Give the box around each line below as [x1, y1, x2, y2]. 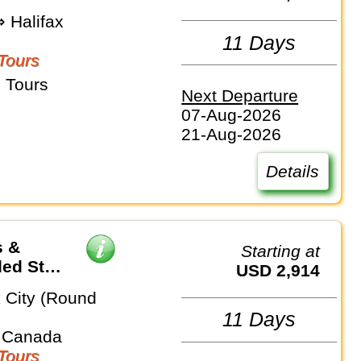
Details [266, 161, 320, 180]
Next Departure [181, 85, 299, 105]
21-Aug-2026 [181, 124, 282, 143]
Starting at [252, 241, 321, 260]
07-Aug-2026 [181, 105, 282, 124]
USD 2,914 [248, 260, 321, 280]
